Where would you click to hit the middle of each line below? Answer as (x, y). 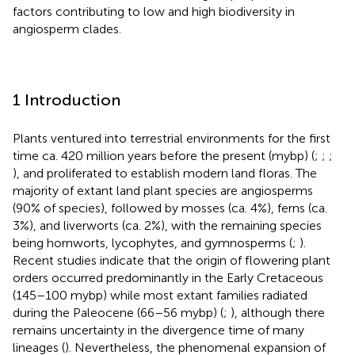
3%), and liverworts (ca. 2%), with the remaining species (167, 225)
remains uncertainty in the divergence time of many (158, 330)
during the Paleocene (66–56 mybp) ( (118, 312)
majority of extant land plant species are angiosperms (163, 190)
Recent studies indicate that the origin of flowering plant (172, 260)
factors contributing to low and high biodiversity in (154, 11)
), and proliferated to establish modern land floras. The (165, 173)
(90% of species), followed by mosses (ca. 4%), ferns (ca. (170, 208)
